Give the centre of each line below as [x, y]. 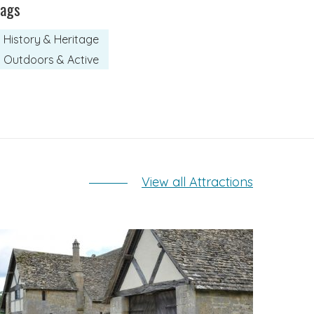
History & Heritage [51, 40]
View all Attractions [197, 182]
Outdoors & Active [51, 59]
